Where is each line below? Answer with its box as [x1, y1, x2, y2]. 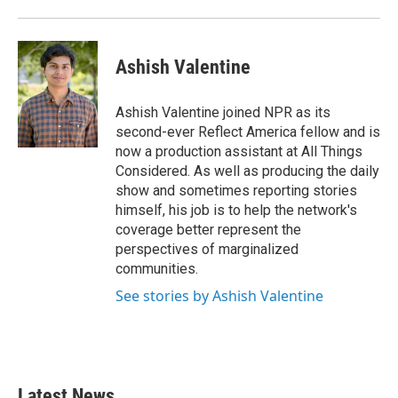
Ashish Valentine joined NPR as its [115, 104, 330, 121]
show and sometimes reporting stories [115, 182, 357, 199]
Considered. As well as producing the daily [115, 163, 379, 179]
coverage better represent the [115, 221, 301, 238]
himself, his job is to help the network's [115, 202, 357, 219]
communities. [115, 260, 198, 277]
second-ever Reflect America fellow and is [115, 123, 380, 140]
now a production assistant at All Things [115, 143, 362, 160]
